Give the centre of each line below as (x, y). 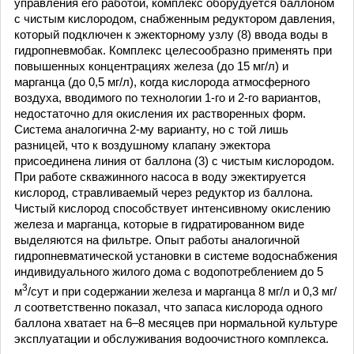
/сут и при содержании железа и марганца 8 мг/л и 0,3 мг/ (182, 291)
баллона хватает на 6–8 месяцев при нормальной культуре (176, 323)
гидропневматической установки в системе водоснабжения (176, 256)
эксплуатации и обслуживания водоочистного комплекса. (171, 339)
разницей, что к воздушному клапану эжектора (142, 145)
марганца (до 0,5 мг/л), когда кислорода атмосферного (162, 82)
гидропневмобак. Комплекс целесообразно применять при (173, 50)
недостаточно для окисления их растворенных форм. (160, 113)
